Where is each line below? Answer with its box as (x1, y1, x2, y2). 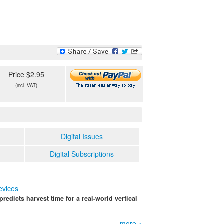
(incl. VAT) (15, 81, 38, 89)
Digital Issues (61, 131, 103, 142)
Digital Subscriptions (50, 149, 114, 159)
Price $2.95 (8, 69, 45, 79)
